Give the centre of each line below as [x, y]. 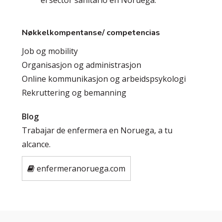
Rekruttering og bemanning [74, 92]
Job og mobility [50, 51]
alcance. [36, 144]
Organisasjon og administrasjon [81, 65]
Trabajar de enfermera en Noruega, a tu [97, 130]
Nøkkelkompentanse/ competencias [91, 32]
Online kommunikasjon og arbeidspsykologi [104, 79]
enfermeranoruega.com [81, 168]
